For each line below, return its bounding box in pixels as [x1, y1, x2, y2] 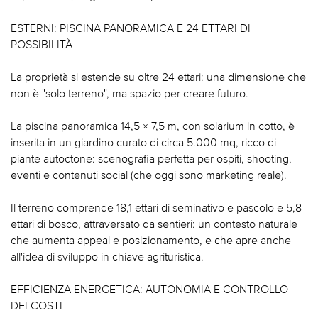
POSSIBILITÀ [11, 38, 72, 51]
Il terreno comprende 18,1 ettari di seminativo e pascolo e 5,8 [11, 201, 302, 214]
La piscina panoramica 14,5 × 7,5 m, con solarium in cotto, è [11, 119, 295, 133]
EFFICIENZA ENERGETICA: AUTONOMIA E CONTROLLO [11, 283, 288, 296]
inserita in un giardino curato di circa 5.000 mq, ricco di [11, 136, 276, 149]
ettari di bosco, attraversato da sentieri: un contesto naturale [11, 217, 297, 231]
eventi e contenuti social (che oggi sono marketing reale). [11, 168, 287, 182]
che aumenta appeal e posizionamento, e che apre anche [11, 234, 291, 247]
